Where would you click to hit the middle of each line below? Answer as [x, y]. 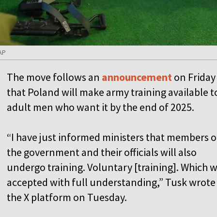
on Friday [195, 77]
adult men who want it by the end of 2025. [101, 107]
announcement [138, 77]
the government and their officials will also [102, 152]
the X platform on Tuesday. [67, 197]
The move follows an [54, 77]
